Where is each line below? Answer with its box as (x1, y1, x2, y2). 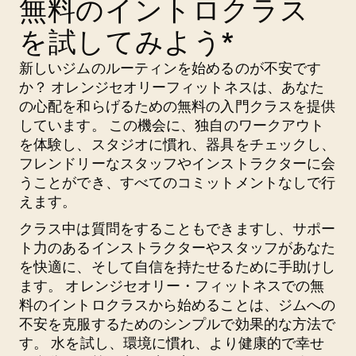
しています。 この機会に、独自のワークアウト (19, 117, 325, 133)
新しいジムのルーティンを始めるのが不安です (19, 60, 322, 76)
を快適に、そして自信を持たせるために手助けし (19, 258, 336, 275)
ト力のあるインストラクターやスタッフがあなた (19, 239, 336, 256)
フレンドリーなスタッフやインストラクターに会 (19, 155, 336, 172)
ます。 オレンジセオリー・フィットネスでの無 (19, 277, 325, 294)
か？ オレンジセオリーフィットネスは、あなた (19, 79, 325, 95)
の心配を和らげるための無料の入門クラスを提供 (19, 98, 336, 114)
